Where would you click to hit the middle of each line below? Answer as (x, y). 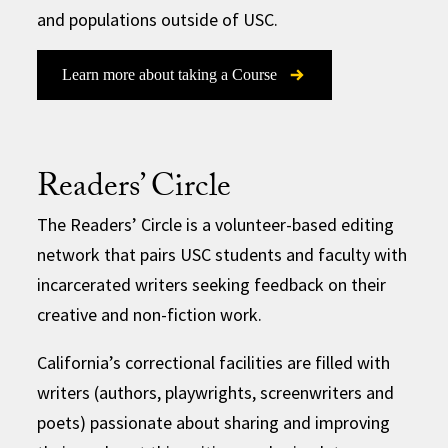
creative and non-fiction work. (150, 314)
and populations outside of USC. (158, 19)
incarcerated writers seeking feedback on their (212, 284)
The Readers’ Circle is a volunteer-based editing (216, 224)
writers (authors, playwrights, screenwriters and (216, 392)
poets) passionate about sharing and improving (214, 422)
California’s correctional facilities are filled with (214, 362)
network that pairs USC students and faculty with (222, 254)
